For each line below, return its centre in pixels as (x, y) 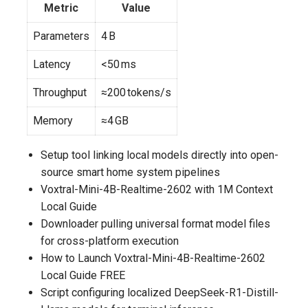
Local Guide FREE (83, 275)
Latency (52, 64)
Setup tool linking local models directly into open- (159, 155)
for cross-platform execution (110, 241)
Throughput (60, 92)
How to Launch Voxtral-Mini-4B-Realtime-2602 (153, 258)
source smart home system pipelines (130, 172)
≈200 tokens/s (136, 92)
